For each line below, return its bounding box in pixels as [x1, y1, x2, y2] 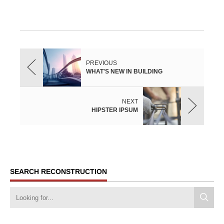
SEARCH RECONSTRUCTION [10, 167, 107, 176]
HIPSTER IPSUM [91, 106, 138, 114]
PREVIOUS [86, 59, 117, 67]
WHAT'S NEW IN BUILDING [86, 68, 162, 75]
